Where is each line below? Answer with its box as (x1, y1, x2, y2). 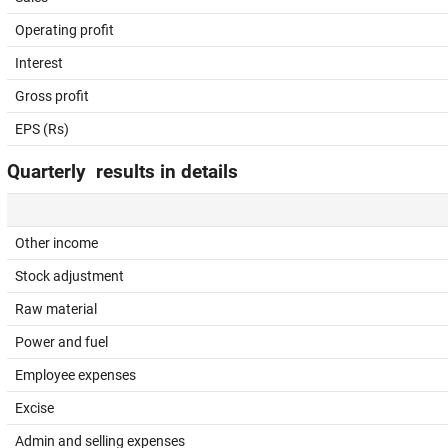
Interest (15, 55, 63, 71)
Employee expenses (15, 367, 136, 383)
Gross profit (15, 88, 89, 104)
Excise (15, 400, 54, 416)
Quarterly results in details (7, 161, 238, 183)
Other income (15, 235, 98, 251)
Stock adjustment (15, 268, 124, 284)
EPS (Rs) (15, 121, 69, 137)
